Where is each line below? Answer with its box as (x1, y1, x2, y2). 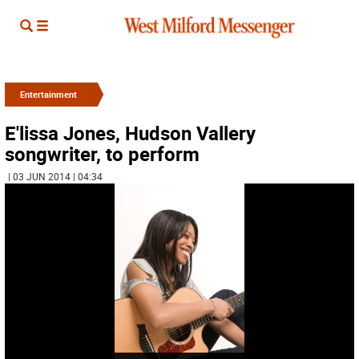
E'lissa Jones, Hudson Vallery (5, 120, 256, 146)
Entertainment (20, 88, 77, 100)
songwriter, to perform (5, 141, 200, 167)
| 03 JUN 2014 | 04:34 (8, 170, 103, 183)
